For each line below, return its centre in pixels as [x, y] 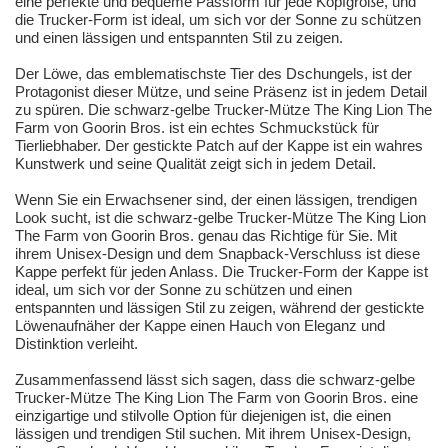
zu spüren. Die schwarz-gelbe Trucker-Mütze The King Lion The [223, 110]
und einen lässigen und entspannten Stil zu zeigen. [179, 38]
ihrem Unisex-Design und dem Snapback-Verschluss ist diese [217, 254]
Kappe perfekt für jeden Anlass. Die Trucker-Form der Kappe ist [221, 272]
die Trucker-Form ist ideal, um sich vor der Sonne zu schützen [218, 20]
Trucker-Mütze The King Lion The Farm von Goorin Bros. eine [216, 398]
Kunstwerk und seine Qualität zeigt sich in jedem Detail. [195, 164]
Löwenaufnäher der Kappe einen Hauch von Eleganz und [200, 326]
